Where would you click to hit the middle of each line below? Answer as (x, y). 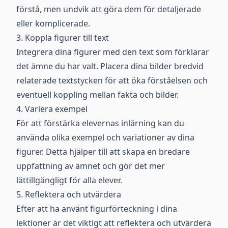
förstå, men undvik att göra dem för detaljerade (109, 9)
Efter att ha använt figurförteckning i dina (97, 209)
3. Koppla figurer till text (63, 38)
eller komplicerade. (53, 23)
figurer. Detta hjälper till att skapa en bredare (103, 152)
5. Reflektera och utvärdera (69, 194)
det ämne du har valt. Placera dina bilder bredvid (110, 66)
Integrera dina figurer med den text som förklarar (113, 52)
